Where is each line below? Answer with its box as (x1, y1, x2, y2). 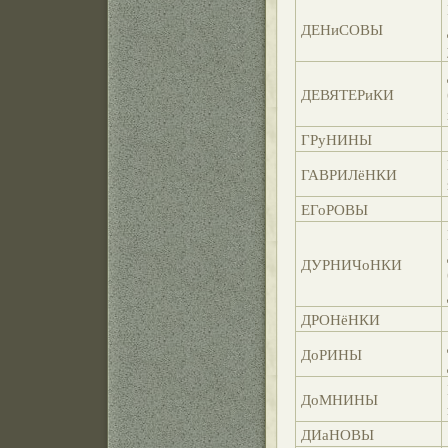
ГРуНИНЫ (301, 129, 372, 149)
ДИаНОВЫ (301, 424, 374, 444)
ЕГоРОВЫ (301, 199, 368, 219)
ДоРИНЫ (301, 344, 362, 364)
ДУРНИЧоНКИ (301, 254, 402, 274)
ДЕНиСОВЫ (301, 19, 383, 39)
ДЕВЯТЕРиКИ (301, 84, 394, 104)
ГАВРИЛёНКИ (301, 164, 397, 184)
